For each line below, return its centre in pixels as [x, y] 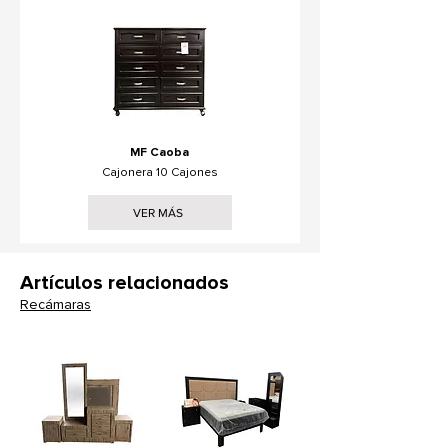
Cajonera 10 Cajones [159, 172]
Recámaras [55, 304]
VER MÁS [158, 212]
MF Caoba [159, 152]
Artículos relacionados [124, 283]
